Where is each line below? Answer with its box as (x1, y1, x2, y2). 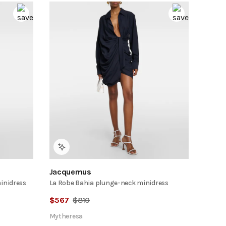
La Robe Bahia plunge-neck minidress (49, 179, 168, 188)
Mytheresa (49, 212, 83, 221)
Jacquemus (49, 167, 91, 177)
